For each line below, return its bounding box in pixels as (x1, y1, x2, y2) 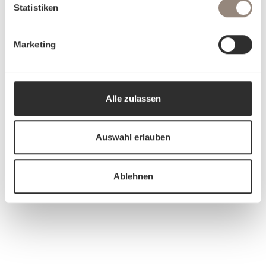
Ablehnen (113, 170, 153, 181)
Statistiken (14, 2, 59, 12)
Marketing (14, 39, 56, 49)
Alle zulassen (105, 93, 161, 103)
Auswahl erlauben (96, 132, 170, 142)
